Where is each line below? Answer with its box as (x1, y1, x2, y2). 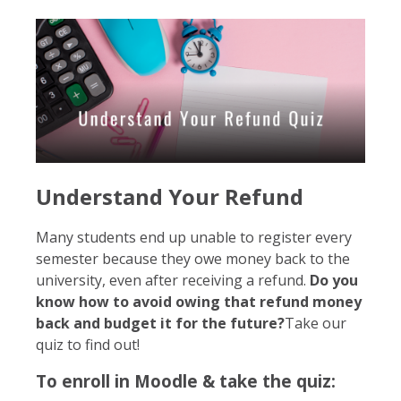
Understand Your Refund (36, 181, 303, 211)
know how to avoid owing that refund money (36, 291, 362, 311)
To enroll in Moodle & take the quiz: (36, 369, 336, 392)
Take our (285, 312, 346, 333)
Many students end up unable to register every (36, 226, 352, 247)
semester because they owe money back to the (36, 248, 350, 269)
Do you (310, 269, 358, 290)
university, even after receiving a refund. (36, 269, 310, 290)
